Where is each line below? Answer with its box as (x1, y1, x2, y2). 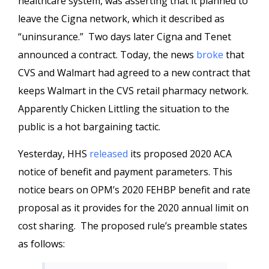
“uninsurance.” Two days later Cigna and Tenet (18, 30, 231, 43)
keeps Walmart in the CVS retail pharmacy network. (18, 84, 251, 97)
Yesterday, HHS (18, 147, 89, 160)
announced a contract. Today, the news (18, 48, 196, 61)
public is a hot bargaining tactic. (18, 120, 160, 133)
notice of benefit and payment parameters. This (18, 165, 232, 178)
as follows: (18, 237, 65, 250)
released (89, 147, 130, 160)
